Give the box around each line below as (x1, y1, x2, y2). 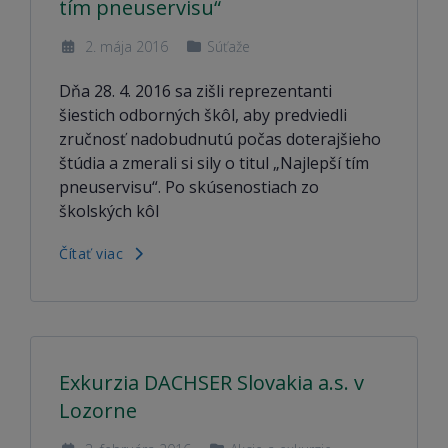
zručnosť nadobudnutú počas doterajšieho (59, 128, 381, 150)
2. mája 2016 (80, 37, 168, 56)
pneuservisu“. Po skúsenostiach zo (59, 176, 319, 198)
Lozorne (59, 397, 137, 424)
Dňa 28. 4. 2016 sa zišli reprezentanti (59, 80, 332, 102)
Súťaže (207, 37, 250, 56)
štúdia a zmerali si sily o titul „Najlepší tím (59, 152, 369, 174)
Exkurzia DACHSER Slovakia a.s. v (59, 369, 364, 396)
